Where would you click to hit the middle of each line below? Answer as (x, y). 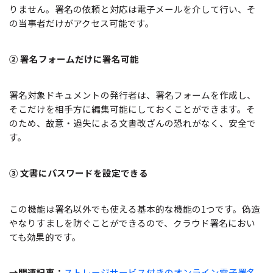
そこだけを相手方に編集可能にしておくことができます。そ (132, 109)
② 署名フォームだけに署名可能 (74, 59)
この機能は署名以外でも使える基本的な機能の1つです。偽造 (135, 208)
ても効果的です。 (45, 236)
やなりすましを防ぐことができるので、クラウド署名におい (132, 222)
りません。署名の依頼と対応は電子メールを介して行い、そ (133, 9)
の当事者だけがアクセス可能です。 (82, 23)
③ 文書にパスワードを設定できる (79, 172)
